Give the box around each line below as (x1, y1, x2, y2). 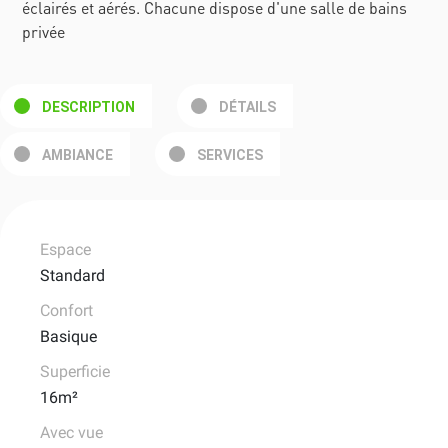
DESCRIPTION (42, 99, 135, 116)
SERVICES (197, 147, 263, 164)
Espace (40, 240, 91, 260)
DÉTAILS (219, 99, 276, 116)
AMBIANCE (42, 147, 113, 164)
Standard (40, 266, 105, 286)
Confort (40, 301, 93, 321)
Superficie (40, 362, 110, 382)
